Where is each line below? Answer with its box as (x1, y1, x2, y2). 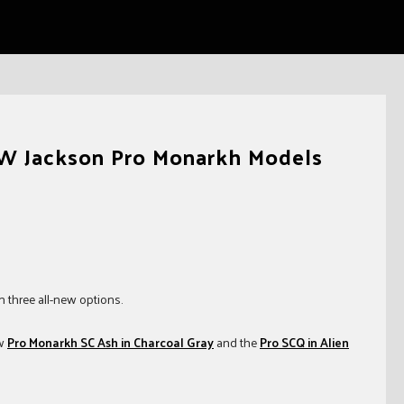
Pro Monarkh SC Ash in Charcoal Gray (7, 331, 214, 353)
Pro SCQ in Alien (260, 331, 349, 353)
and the (214, 331, 260, 353)
